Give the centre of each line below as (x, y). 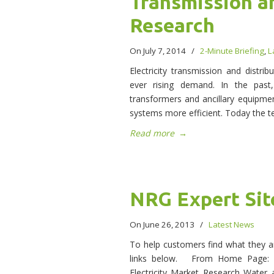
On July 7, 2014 (159, 51)
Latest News (231, 225)
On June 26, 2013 (163, 225)
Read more (152, 133)
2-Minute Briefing (232, 51)
